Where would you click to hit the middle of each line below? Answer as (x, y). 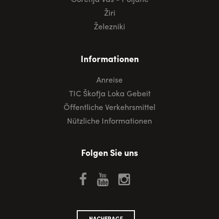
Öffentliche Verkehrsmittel (109, 107)
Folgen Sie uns (109, 153)
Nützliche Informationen (109, 120)
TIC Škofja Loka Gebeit (109, 93)
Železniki (109, 26)
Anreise (109, 79)
